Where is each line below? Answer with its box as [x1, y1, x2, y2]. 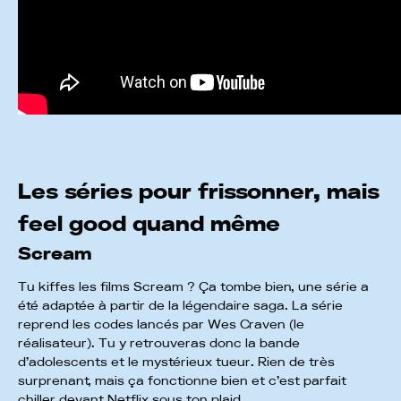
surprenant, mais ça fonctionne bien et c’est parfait [18, 374, 346, 388]
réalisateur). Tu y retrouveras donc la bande [18, 337, 300, 350]
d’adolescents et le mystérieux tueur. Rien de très [18, 355, 335, 369]
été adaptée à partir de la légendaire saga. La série [18, 299, 343, 312]
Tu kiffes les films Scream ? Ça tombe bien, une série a [18, 280, 369, 294]
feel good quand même [18, 213, 286, 235]
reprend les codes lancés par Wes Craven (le [18, 318, 304, 331]
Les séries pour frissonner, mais [18, 181, 380, 203]
